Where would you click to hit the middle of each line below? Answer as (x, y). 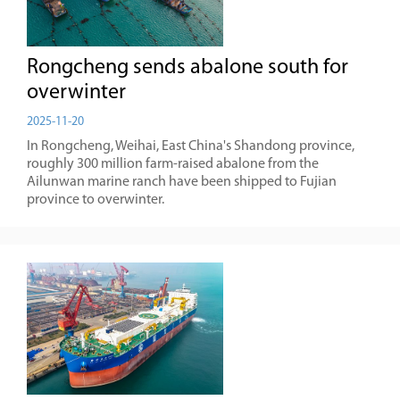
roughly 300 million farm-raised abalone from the (173, 164)
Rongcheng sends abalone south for (187, 68)
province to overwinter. (96, 200)
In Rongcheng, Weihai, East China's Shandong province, (191, 146)
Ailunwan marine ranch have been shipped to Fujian (182, 182)
